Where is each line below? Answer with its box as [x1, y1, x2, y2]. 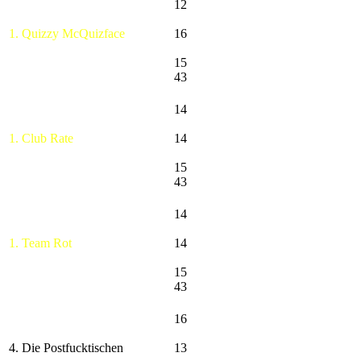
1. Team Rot [9, 235, 72, 250]
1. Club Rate [9, 131, 73, 145]
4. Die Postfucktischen [9, 340, 123, 355]
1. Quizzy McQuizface [9, 26, 125, 40]
